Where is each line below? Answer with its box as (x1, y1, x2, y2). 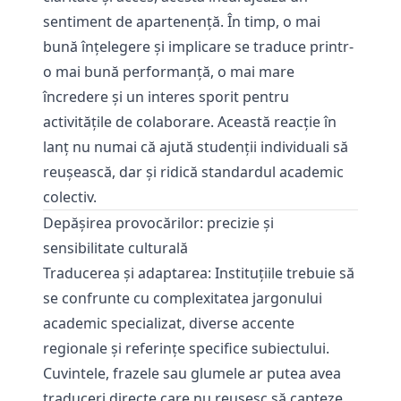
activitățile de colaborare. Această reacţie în (43, 112, 337, 132)
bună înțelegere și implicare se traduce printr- (43, 37, 354, 56)
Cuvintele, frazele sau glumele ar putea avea (43, 363, 341, 383)
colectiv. (43, 187, 97, 207)
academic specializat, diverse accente (43, 313, 294, 333)
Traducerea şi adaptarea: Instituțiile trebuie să (43, 263, 354, 283)
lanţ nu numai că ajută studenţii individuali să (43, 137, 348, 157)
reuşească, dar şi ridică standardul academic (43, 162, 344, 182)
